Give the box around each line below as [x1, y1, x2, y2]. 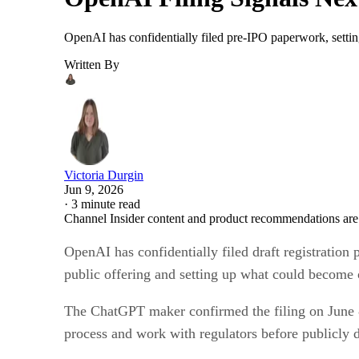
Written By [64, 57, 119, 71]
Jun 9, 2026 [64, 182, 123, 196]
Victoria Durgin [64, 167, 143, 182]
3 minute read [71, 196, 140, 211]
